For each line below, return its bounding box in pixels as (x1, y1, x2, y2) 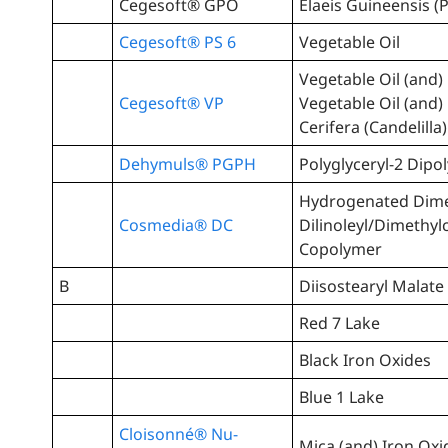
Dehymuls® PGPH (119, 153, 257, 176)
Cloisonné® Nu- (119, 423, 239, 446)
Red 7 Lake (299, 312, 381, 335)
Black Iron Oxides (299, 349, 432, 372)
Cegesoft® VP (119, 92, 225, 115)
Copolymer (299, 238, 383, 261)
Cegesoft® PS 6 (119, 31, 237, 54)
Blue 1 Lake (299, 386, 385, 409)
